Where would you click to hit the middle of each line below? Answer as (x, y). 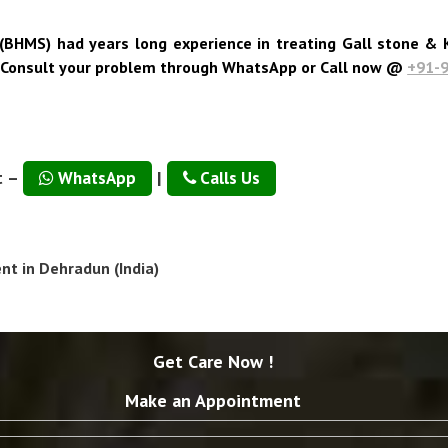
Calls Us (228, 177)
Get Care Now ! (212, 361)
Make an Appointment (212, 400)
